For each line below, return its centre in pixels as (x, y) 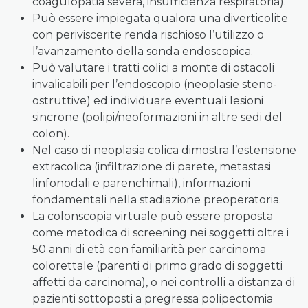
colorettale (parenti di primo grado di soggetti (157, 266)
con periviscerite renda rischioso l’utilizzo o (148, 35)
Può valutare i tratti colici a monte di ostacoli (153, 68)
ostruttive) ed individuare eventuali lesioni (148, 101)
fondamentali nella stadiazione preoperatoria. (157, 200)
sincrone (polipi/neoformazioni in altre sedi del (157, 117)
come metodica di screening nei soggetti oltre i (161, 233)
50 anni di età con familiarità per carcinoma (149, 249)
